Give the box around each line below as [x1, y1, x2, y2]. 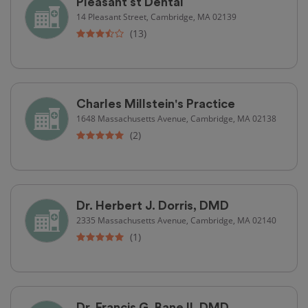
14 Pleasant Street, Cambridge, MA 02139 [76, 10, 236, 22]
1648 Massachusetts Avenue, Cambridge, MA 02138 [76, 112, 276, 124]
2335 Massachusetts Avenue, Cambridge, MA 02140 [76, 214, 276, 225]
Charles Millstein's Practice [76, 97, 235, 110]
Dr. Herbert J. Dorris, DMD [76, 199, 229, 212]
